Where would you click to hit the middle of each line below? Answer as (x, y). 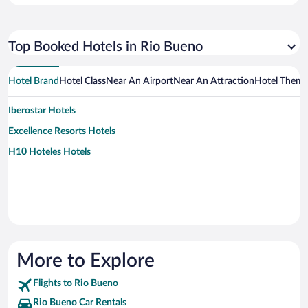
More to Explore (86, 261)
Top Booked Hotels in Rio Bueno (106, 47)
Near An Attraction (214, 81)
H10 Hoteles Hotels (49, 152)
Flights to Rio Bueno (76, 284)
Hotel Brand (34, 81)
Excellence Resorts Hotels (62, 132)
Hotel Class (82, 81)
